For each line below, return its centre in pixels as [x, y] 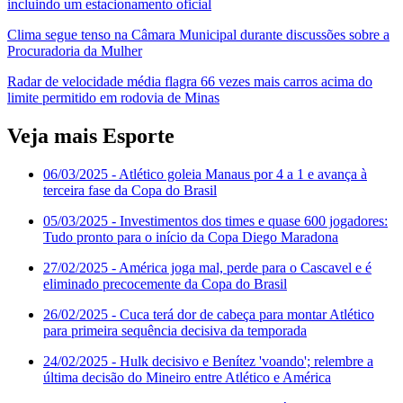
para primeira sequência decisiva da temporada [175, 331]
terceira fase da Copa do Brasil [130, 191]
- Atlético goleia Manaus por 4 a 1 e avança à [237, 175]
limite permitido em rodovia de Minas [113, 98]
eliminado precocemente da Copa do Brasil [165, 284]
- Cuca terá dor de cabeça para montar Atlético [241, 315]
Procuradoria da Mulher [75, 51]
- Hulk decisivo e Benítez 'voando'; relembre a [241, 362]
